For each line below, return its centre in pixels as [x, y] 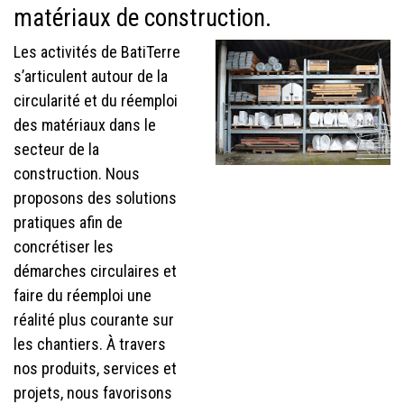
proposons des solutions [95, 198]
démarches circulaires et [95, 271]
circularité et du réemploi [96, 101]
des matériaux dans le [85, 125]
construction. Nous [77, 174]
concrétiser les [64, 247]
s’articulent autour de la [91, 77]
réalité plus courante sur [94, 320]
